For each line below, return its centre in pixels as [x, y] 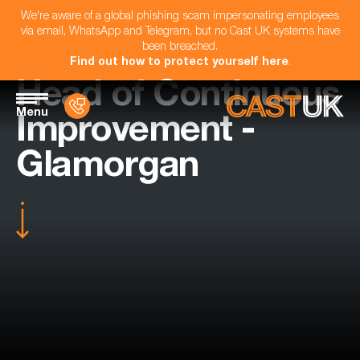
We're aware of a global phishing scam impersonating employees [180, 17]
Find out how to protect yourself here [179, 63]
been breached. [180, 47]
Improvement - [135, 133]
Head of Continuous [178, 98]
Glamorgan [107, 168]
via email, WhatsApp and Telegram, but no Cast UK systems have [180, 32]
